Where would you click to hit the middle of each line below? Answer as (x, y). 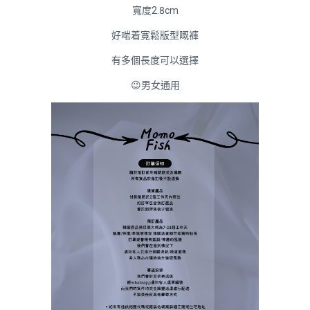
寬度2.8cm (155, 10)
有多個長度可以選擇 (155, 60)
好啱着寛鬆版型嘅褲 (155, 35)
